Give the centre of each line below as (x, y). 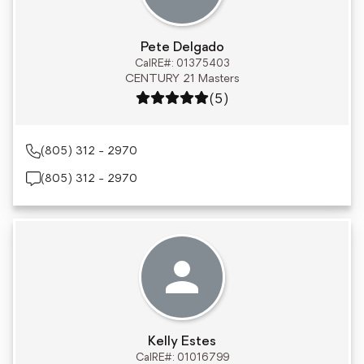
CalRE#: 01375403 (182, 64)
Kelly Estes (182, 342)
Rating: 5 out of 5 (186, 99)
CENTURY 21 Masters (182, 79)
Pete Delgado (182, 48)
